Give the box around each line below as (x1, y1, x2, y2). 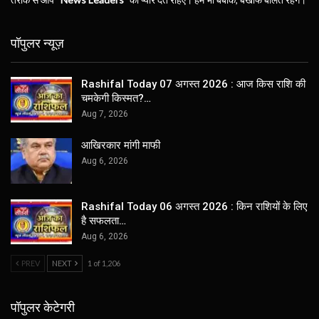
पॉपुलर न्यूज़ (11, 35, 64, 51)
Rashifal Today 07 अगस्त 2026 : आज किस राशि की (81, 78, 305, 91)
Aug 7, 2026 (81, 109, 128, 120)
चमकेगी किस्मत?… (81, 92, 151, 105)
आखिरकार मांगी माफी (81, 138, 160, 152)
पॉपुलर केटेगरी (11, 300, 75, 315)
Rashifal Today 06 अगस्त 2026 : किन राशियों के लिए (81, 199, 308, 213)
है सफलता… (81, 214, 126, 227)
